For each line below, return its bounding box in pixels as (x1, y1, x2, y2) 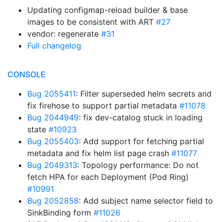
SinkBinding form (27, 208, 94, 218)
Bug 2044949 (27, 112, 79, 122)
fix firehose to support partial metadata (27, 101, 179, 111)
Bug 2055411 (27, 89, 76, 99)
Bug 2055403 (27, 136, 79, 146)
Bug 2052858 (27, 196, 79, 206)
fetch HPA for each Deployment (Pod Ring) (27, 172, 189, 182)
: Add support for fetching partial (79, 136, 204, 146)
